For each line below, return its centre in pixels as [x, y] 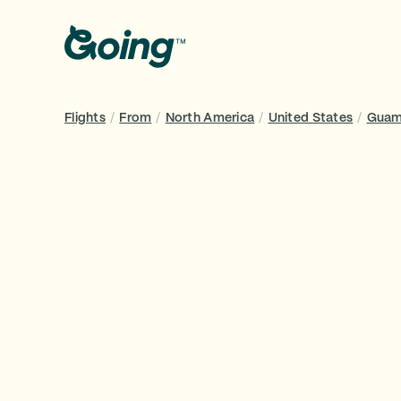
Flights [85, 118]
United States [311, 118]
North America [210, 118]
